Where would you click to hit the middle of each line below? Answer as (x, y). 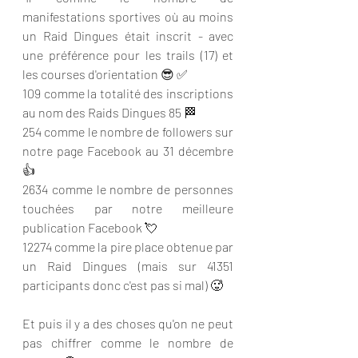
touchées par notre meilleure (128, 208)
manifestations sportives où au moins (128, 16)
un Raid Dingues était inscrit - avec (128, 36)
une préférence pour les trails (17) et (128, 55)
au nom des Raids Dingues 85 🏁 (109, 112)
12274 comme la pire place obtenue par (128, 247)
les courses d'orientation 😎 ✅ (105, 74)
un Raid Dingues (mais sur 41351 (128, 266)
